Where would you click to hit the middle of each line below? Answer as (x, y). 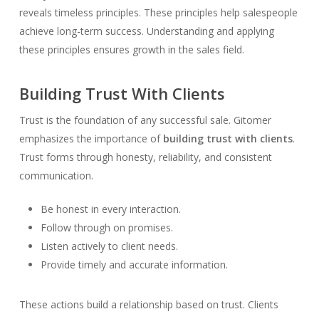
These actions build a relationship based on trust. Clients (148, 304)
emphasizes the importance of (91, 138)
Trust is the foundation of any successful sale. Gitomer (145, 120)
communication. (56, 176)
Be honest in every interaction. (110, 209)
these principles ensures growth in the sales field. (131, 49)
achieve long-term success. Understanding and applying (146, 31)
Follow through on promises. (106, 228)
